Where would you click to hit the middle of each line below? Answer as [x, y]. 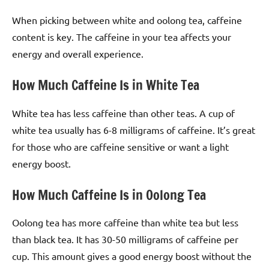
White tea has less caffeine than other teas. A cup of [123, 113]
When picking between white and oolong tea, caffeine [127, 20]
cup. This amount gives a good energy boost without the [132, 256]
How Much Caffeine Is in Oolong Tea [109, 195]
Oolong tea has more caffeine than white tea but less [125, 222]
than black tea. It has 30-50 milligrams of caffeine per [125, 239]
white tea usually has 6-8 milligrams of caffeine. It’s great [134, 129]
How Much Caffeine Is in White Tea [106, 85]
